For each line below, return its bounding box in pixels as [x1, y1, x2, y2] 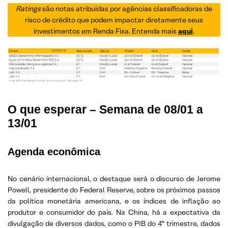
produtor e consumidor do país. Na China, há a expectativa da [8, 207, 220, 217]
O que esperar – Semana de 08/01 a [8, 102, 203, 116]
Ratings [16, 4, 42, 13]
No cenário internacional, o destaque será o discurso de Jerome [8, 174, 220, 183]
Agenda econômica [8, 146, 100, 157]
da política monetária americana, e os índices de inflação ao [8, 196, 220, 206]
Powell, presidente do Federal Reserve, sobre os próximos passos [8, 185, 220, 194]
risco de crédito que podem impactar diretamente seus [25, 15, 203, 24]
